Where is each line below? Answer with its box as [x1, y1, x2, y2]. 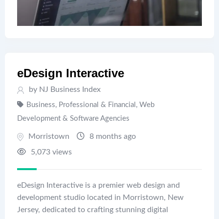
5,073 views [29, 148, 72, 156]
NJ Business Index [39, 86, 101, 94]
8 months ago [88, 132, 136, 141]
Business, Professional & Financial [26, 101, 136, 109]
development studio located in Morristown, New [17, 194, 184, 202]
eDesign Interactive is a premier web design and [17, 181, 180, 190]
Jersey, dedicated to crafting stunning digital [17, 206, 168, 214]
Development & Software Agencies [17, 115, 130, 123]
